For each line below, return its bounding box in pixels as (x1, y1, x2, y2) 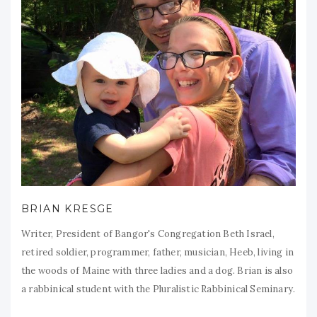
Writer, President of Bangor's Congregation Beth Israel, (21, 227, 275, 240)
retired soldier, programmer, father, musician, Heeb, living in (21, 246, 294, 258)
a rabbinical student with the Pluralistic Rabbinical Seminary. (21, 282, 296, 295)
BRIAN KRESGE (21, 202, 114, 215)
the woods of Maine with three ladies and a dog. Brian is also (21, 264, 293, 277)
